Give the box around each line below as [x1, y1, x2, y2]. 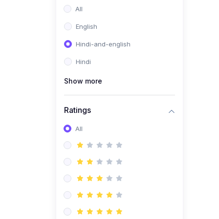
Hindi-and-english [76, 40, 131, 48]
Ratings [64, 105, 91, 115]
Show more [64, 77, 102, 86]
